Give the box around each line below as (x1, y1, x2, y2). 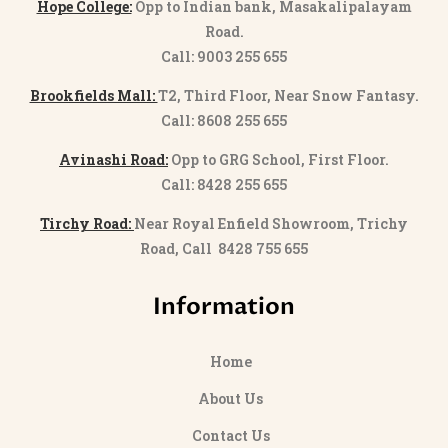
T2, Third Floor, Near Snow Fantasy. (157, 86, 419, 106)
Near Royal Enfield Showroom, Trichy (134, 214, 408, 234)
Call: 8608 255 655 (161, 111, 287, 131)
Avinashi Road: (59, 150, 168, 170)
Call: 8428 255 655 (161, 175, 287, 195)
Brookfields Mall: (29, 86, 158, 106)
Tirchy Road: (40, 214, 134, 234)
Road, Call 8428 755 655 (140, 239, 308, 259)
